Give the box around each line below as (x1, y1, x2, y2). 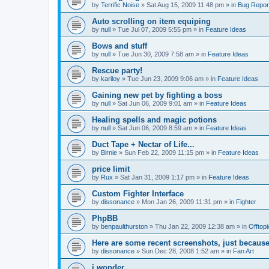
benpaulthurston (101, 223, 148, 230)
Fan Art (233, 247, 254, 255)
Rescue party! (92, 66, 142, 75)
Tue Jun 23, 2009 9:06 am (127, 75, 204, 82)
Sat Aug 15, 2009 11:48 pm (147, 1, 224, 8)
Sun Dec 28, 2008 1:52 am (142, 247, 219, 255)
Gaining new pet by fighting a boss (92, 91, 222, 100)
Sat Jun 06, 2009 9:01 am (118, 100, 192, 107)
